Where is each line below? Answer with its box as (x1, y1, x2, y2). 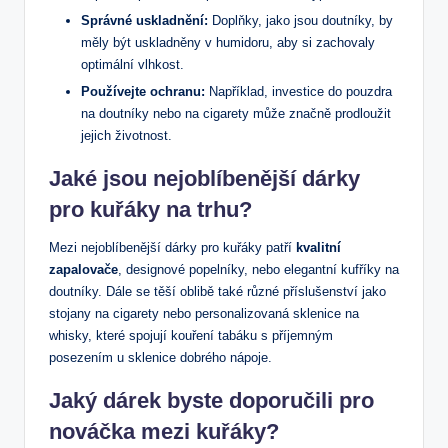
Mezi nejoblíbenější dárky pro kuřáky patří (49, 240, 296, 256)
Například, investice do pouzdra (205, 84, 392, 100)
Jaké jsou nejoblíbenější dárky (49, 166, 360, 192)
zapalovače (49, 262, 118, 278)
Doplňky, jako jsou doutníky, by (208, 13, 393, 29)
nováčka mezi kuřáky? (49, 419, 279, 445)
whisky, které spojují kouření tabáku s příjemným (49, 328, 333, 344)
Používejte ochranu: (81, 84, 205, 100)
